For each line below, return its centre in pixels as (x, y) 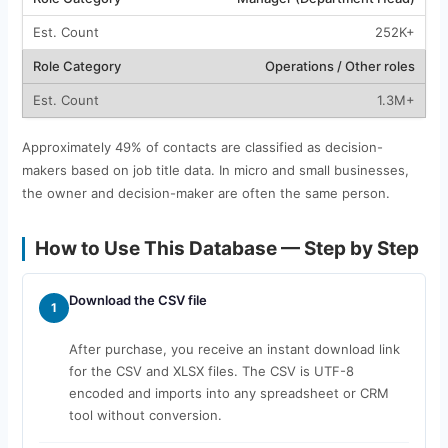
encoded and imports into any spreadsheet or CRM (228, 392)
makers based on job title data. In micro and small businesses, (215, 169)
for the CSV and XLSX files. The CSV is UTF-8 (211, 370)
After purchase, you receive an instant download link (234, 348)
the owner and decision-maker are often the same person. (205, 192)
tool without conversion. (145, 414)
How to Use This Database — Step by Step (226, 248)
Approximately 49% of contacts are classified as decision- (202, 146)
